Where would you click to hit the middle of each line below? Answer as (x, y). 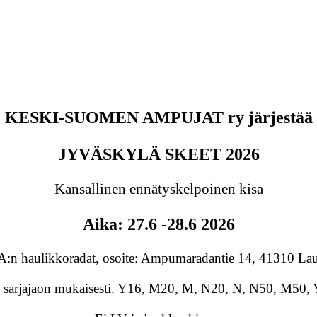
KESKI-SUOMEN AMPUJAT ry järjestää (158, 117)
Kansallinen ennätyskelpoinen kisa (158, 189)
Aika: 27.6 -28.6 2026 (158, 224)
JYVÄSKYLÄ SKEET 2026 (158, 154)
